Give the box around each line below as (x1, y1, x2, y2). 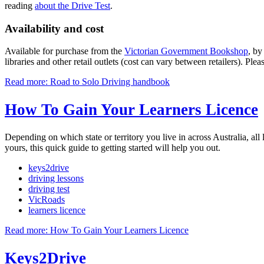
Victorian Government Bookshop (124, 46, 248, 57)
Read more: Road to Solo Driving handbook (5, 77, 170, 87)
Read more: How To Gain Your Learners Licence (5, 225, 189, 236)
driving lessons (28, 173, 84, 184)
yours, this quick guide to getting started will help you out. (5, 143, 220, 153)
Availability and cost (5, 22, 104, 35)
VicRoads (28, 194, 65, 205)
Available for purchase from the (5, 46, 124, 57)
